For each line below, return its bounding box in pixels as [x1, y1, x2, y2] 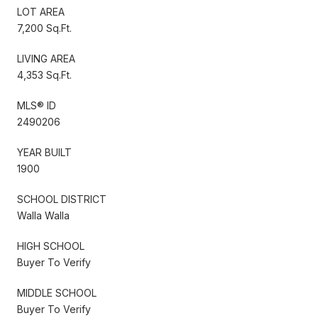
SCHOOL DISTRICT [17, 192, 106, 205]
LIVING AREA [17, 52, 75, 65]
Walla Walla [17, 209, 70, 221]
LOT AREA [17, 5, 65, 18]
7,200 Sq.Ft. [17, 21, 72, 34]
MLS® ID [17, 99, 56, 111]
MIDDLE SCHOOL [17, 286, 97, 299]
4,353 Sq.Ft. [17, 68, 72, 81]
